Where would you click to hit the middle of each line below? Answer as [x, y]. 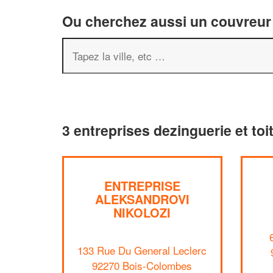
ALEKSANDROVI [142, 199]
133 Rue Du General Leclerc [142, 250]
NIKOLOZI [142, 212]
